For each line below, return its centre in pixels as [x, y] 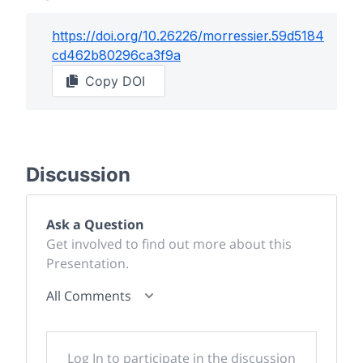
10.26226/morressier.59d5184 [233, 36]
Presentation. [88, 264]
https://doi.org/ [97, 36]
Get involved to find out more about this [169, 244]
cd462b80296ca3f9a [116, 56]
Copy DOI [115, 81]
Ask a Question [95, 225]
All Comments [89, 296]
